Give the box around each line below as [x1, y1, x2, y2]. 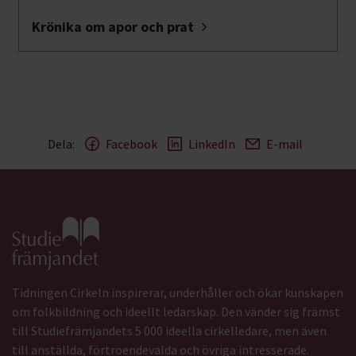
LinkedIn [188, 136, 235, 153]
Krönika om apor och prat [32, 17, 194, 37]
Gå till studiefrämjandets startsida [12, 219, 200, 235]
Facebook [105, 136, 157, 153]
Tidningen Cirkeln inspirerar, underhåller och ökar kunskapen [12, 284, 343, 301]
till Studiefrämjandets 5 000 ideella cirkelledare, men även [12, 323, 327, 339]
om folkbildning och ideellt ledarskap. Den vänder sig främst [12, 304, 340, 320]
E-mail [265, 136, 303, 153]
